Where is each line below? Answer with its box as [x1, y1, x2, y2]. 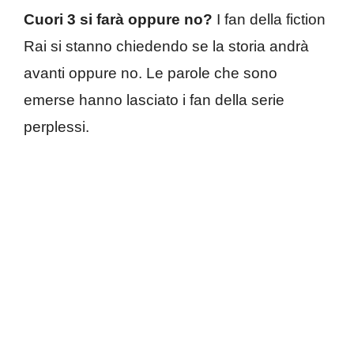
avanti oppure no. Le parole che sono [24, 65, 277, 82]
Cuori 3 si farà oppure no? [24, 11, 213, 28]
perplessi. [24, 119, 89, 136]
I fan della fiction [213, 11, 326, 28]
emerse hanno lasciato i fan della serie [24, 92, 284, 109]
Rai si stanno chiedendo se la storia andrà [24, 38, 309, 55]
